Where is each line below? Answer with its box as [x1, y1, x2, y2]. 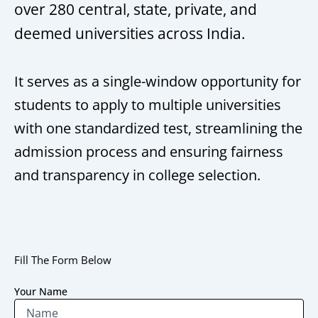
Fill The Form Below [14, 252, 111, 267]
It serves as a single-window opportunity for [14, 71, 301, 91]
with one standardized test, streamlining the [14, 118, 302, 138]
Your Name [14, 285, 67, 299]
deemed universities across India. [14, 23, 246, 44]
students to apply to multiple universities [14, 94, 281, 114]
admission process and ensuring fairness [14, 141, 283, 161]
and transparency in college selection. [14, 165, 261, 185]
